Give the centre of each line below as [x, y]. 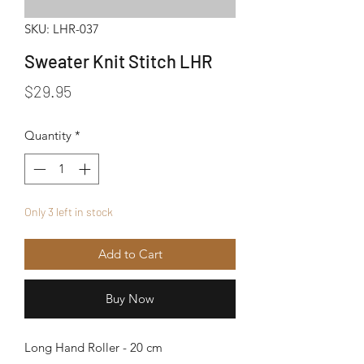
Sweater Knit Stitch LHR [118, 61]
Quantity [48, 135]
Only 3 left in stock [69, 212]
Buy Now [130, 299]
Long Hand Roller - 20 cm [93, 348]
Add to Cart [130, 254]
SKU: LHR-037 [62, 28]
